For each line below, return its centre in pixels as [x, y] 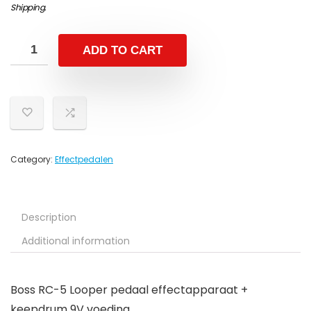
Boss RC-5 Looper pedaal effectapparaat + [129, 290]
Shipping [27, 8]
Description [49, 218]
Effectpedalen [84, 160]
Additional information [76, 241]
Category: [33, 160]
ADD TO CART [123, 51]
